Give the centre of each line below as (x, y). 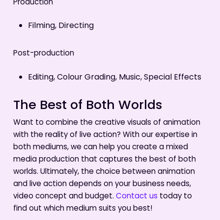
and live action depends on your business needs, (102, 184)
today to (175, 196)
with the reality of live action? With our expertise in (105, 135)
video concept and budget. (64, 196)
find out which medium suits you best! (82, 209)
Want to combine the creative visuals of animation (107, 123)
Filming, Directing (61, 26)
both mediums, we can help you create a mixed (100, 147)
